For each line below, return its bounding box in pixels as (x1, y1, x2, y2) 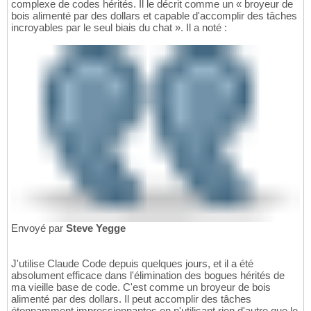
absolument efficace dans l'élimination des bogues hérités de (11, 269, 285, 281)
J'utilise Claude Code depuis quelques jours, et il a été (11, 257, 253, 269)
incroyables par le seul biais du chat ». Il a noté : (11, 22, 227, 34)
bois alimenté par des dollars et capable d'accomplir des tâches (11, 10, 297, 22)
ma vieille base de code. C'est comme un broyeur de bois (11, 280, 271, 293)
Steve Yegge (66, 221, 126, 234)
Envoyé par (11, 221, 66, 234)
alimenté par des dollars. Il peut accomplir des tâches (11, 292, 251, 305)
